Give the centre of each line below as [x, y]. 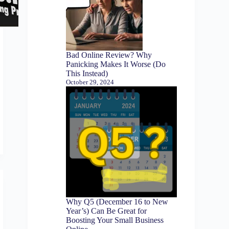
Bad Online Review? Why [109, 55]
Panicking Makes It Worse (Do [116, 64]
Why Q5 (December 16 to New [117, 201]
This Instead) [87, 73]
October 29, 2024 [90, 82]
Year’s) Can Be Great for [107, 211]
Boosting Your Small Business [115, 220]
